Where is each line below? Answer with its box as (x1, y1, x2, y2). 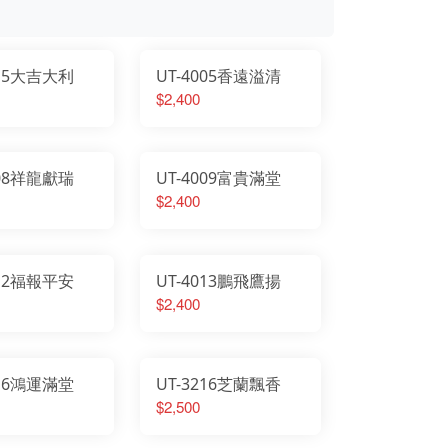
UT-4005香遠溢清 (156, 64, 282, 87)
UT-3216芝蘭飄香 (156, 372, 282, 395)
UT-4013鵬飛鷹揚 (156, 269, 282, 292)
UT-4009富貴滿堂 (156, 167, 282, 190)
